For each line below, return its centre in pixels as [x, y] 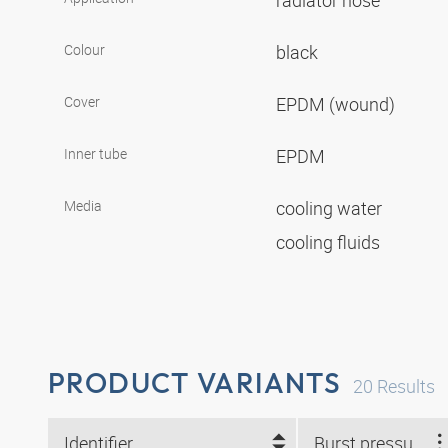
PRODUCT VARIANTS [195, 383]
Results [404, 386]
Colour [84, 50]
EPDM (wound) [337, 104]
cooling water [331, 208]
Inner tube [95, 154]
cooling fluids [330, 242]
